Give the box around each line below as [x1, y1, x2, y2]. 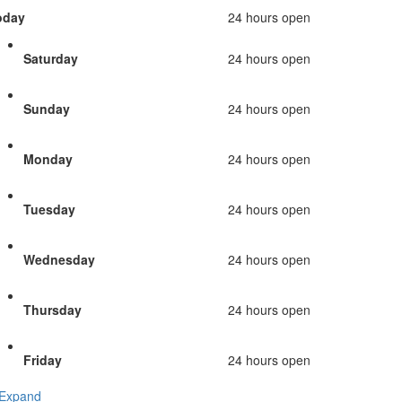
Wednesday [23, 250, 95, 269]
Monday [23, 150, 73, 169]
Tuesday [23, 200, 75, 219]
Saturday [23, 49, 78, 68]
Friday [23, 351, 62, 370]
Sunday [23, 100, 70, 118]
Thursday [23, 301, 82, 319]
